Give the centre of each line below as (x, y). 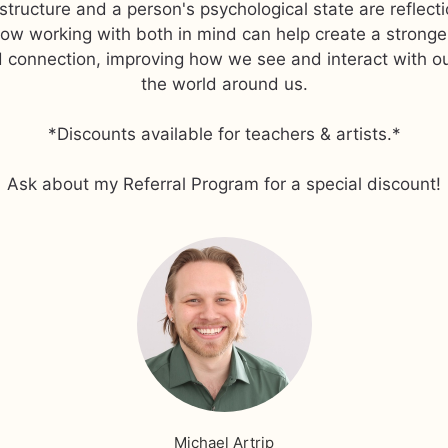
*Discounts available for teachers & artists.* (224, 134)
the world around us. (224, 84)
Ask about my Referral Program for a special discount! (224, 184)
